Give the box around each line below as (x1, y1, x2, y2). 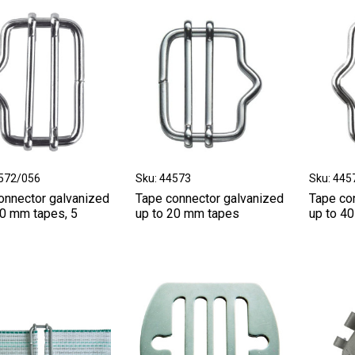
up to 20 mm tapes (135, 205, 239, 221)
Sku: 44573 (135, 171, 191, 185)
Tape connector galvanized (135, 190, 284, 206)
